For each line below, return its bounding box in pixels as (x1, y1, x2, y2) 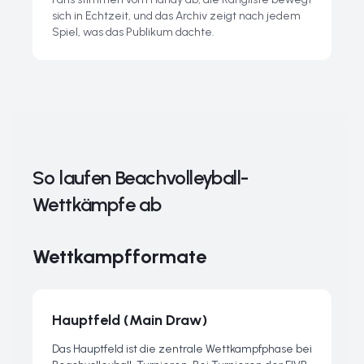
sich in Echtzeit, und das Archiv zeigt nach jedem (52, 9, 301, 23)
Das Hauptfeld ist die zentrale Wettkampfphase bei (52, 342, 312, 356)
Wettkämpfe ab (32, 193, 162, 216)
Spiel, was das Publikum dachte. (52, 25, 214, 39)
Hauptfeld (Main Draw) (52, 311, 207, 329)
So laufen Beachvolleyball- (32, 166, 249, 189)
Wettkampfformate (32, 245, 206, 268)
